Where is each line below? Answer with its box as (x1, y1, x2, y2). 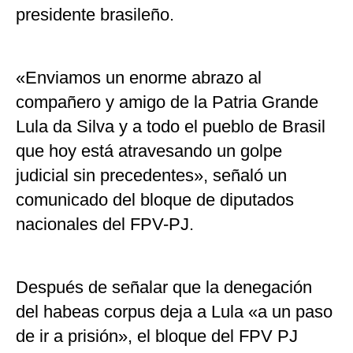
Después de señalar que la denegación (16, 277, 312, 297)
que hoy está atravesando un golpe (16, 140, 282, 161)
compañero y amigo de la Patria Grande (16, 91, 318, 112)
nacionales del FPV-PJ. (16, 214, 194, 234)
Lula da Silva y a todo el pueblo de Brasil (16, 116, 325, 136)
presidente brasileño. (16, 4, 174, 24)
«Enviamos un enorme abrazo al (16, 67, 262, 87)
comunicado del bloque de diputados (16, 189, 294, 210)
